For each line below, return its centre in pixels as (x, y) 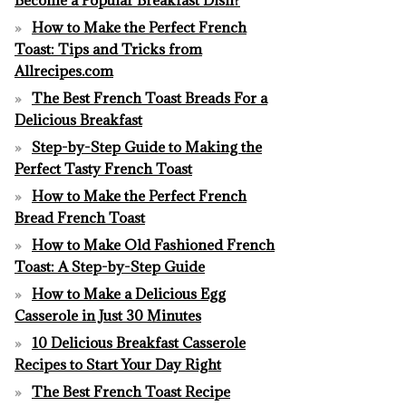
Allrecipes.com (64, 70)
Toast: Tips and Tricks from (108, 48)
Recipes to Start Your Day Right (118, 364)
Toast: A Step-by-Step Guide (110, 266)
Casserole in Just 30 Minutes (108, 315)
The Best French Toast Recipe (131, 391)
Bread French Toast (80, 217)
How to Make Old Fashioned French (153, 244)
